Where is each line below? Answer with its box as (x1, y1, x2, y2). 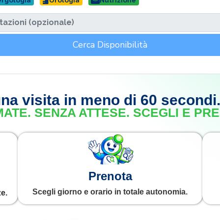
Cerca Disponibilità (73, 38, 147, 51)
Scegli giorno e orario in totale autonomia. (32, 188, 188, 196)
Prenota (88, 169, 132, 183)
